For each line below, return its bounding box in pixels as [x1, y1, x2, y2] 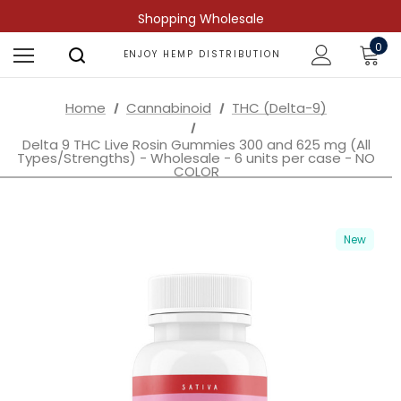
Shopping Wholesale [137, 10, 264, 28]
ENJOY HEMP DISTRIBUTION [123, 47, 282, 61]
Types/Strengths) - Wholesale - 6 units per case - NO [17, 148, 375, 167]
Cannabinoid [126, 98, 211, 117]
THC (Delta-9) [232, 98, 327, 117]
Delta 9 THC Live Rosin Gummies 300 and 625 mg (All [21, 134, 371, 154]
